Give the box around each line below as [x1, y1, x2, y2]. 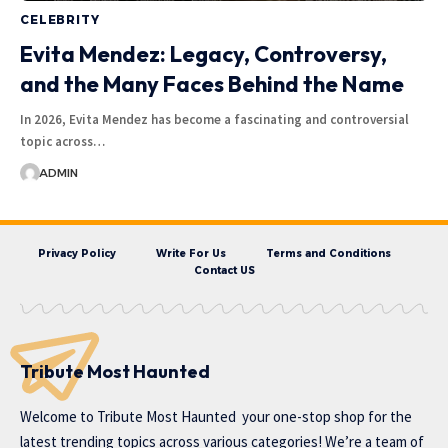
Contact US [193, 263, 255, 277]
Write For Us [155, 246, 226, 260]
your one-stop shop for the [236, 406, 412, 426]
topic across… [20, 132, 105, 150]
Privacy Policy [37, 246, 116, 260]
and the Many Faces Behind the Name [20, 69, 404, 98]
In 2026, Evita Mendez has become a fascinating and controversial [20, 110, 409, 128]
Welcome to [20, 406, 97, 426]
